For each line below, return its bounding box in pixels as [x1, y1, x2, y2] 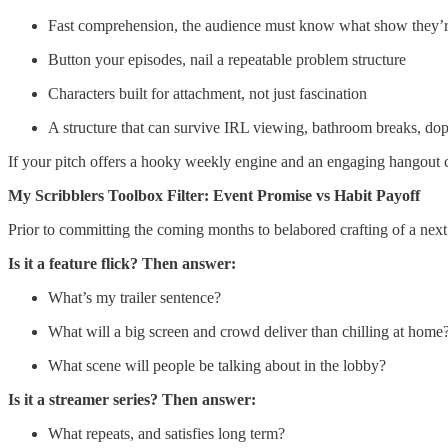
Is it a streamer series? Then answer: [8, 390, 256, 408]
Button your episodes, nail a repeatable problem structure [48, 50, 406, 68]
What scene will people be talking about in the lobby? [48, 356, 386, 374]
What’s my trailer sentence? [48, 288, 221, 306]
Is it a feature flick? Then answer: [8, 254, 236, 272]
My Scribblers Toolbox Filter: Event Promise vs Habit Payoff [8, 186, 420, 204]
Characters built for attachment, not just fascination [48, 84, 367, 102]
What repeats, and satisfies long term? [48, 424, 285, 442]
